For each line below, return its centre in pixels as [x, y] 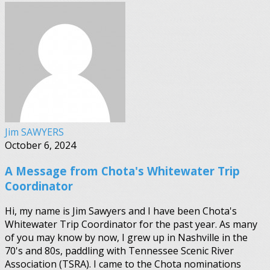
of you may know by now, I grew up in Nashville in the [126, 238]
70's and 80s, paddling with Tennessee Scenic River [119, 251]
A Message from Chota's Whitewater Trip [122, 171]
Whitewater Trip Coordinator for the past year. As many [131, 224]
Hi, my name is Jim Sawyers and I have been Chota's [121, 211]
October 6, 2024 [40, 145]
